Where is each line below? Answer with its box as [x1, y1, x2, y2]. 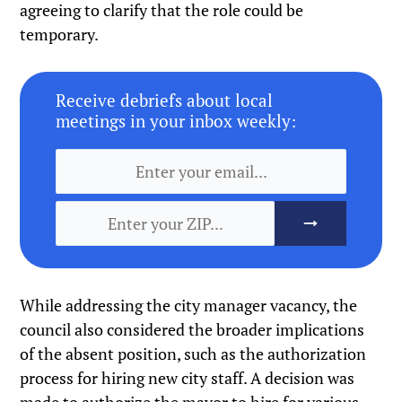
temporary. [20, 23, 100, 46]
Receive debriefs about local [56, 89, 274, 112]
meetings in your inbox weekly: [56, 109, 297, 133]
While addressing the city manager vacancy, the [20, 294, 358, 317]
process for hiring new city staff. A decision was [20, 367, 355, 389]
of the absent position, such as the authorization [20, 343, 367, 365]
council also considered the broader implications [20, 319, 365, 341]
